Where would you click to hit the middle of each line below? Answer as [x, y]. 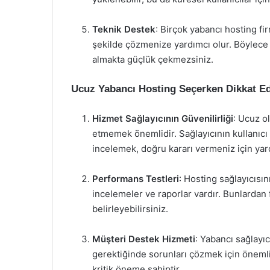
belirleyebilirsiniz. [130, 209]
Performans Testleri [136, 179]
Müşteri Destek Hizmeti [144, 239]
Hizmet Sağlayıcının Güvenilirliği [163, 118]
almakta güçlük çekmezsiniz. [153, 59]
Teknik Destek [124, 29]
